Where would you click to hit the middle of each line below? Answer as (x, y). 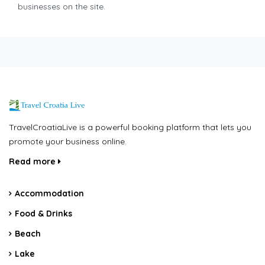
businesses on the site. (62, 7)
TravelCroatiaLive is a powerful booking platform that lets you (130, 127)
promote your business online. (68, 142)
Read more (33, 162)
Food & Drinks (43, 214)
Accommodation (49, 194)
